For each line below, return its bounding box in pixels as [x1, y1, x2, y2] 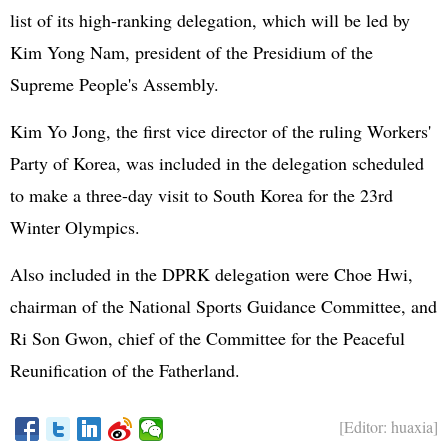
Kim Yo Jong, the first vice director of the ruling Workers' [10, 119, 431, 143]
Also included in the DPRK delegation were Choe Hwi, [10, 262, 413, 286]
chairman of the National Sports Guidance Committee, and [10, 294, 437, 318]
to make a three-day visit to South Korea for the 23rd [10, 183, 393, 207]
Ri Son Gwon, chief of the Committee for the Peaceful [10, 326, 405, 350]
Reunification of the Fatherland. [10, 358, 240, 382]
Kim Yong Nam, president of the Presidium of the [10, 40, 373, 64]
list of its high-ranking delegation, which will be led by [10, 8, 410, 32]
